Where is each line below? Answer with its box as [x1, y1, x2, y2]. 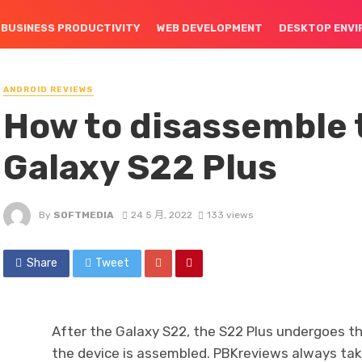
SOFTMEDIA [53, 208, 114, 221]
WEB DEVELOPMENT [156, 22, 263, 34]
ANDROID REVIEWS [3, 85, 94, 95]
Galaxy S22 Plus [3, 146, 277, 188]
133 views [206, 208, 253, 221]
